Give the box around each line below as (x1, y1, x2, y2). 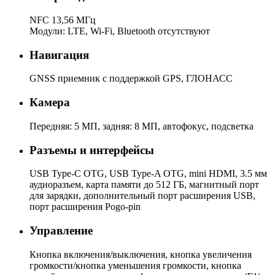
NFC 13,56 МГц (29, 14, 96, 25)
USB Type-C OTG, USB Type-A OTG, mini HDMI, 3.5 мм (29, 168, 267, 179)
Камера (29, 96, 70, 109)
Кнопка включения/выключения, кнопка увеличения (29, 249, 252, 260)
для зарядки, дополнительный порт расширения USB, (29, 190, 255, 201)
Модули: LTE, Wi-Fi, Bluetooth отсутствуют (29, 25, 210, 36)
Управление (29, 224, 93, 237)
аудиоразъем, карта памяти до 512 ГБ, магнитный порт (29, 179, 259, 190)
